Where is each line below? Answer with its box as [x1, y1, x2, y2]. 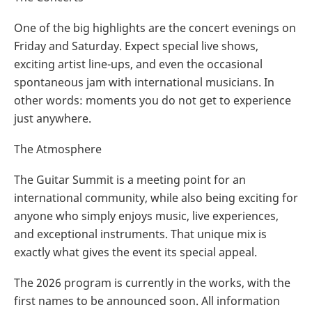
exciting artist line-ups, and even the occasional [14, 56, 263, 72]
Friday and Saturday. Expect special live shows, [14, 38, 258, 54]
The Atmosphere [14, 141, 102, 157]
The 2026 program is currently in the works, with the [14, 275, 290, 291]
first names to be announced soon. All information [14, 293, 280, 309]
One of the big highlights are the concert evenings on [14, 20, 296, 36]
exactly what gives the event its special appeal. [14, 244, 257, 260]
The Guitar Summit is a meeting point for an [14, 172, 246, 188]
